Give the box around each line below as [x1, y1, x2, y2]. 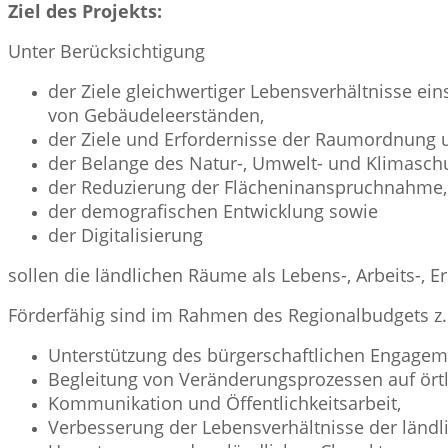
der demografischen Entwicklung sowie [48, 198, 378, 223]
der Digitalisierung [48, 222, 203, 247]
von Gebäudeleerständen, [48, 102, 264, 127]
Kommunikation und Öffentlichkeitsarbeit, [48, 390, 401, 415]
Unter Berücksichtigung [8, 38, 205, 63]
